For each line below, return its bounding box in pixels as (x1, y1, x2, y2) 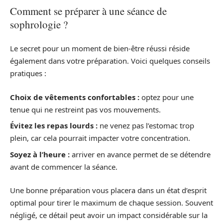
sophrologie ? (10, 17, 68, 31)
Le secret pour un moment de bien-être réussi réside (10, 43, 190, 54)
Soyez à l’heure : (10, 149, 70, 159)
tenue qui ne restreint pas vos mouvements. (10, 104, 161, 114)
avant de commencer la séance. (10, 161, 117, 172)
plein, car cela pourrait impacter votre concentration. (10, 133, 190, 143)
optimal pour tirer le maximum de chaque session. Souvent (10, 198, 213, 208)
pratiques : (10, 68, 46, 79)
